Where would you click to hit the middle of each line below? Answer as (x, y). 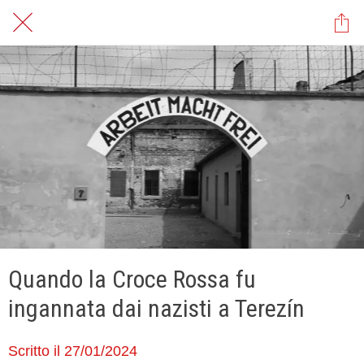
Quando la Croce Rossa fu (132, 279)
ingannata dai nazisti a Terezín (156, 308)
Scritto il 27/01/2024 (73, 351)
